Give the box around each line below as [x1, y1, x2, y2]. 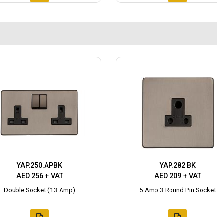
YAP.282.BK [159, 161, 196, 170]
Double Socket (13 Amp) [4, 186, 75, 194]
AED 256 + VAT [16, 172, 63, 181]
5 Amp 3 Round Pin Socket [139, 186, 216, 194]
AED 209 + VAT [154, 172, 201, 181]
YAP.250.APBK [17, 161, 62, 170]
